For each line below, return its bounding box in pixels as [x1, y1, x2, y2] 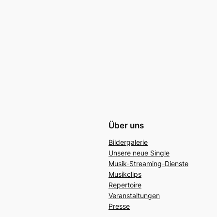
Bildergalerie [108, 138, 148, 147]
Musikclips [108, 170, 141, 179]
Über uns [108, 121, 144, 131]
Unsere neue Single [108, 149, 170, 157]
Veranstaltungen [108, 191, 160, 200]
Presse [108, 202, 130, 211]
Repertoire [108, 181, 141, 189]
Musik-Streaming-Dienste [108, 159, 188, 168]
